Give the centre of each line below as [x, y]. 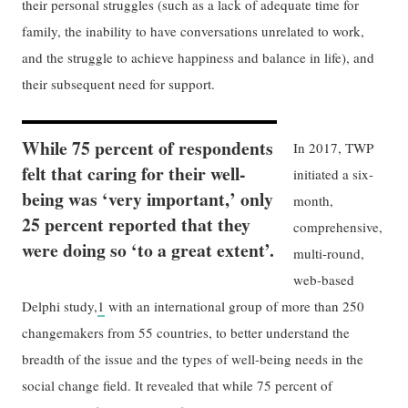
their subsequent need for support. [119, 83]
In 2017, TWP [334, 148]
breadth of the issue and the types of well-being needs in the [193, 359]
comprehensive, [338, 227]
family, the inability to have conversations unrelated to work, [194, 31]
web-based [324, 280]
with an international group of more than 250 [235, 306]
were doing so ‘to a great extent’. [148, 250]
